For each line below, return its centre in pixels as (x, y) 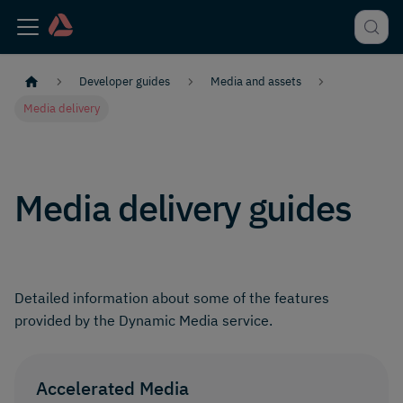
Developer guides (125, 82)
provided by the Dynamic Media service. (143, 321)
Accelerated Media (112, 389)
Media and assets (255, 82)
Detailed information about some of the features (172, 298)
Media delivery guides (184, 208)
